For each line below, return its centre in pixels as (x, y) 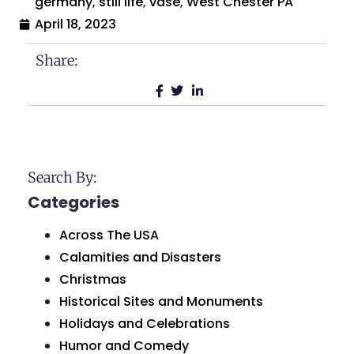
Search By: (62, 178)
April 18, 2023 (75, 24)
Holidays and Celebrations (145, 324)
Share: (56, 61)
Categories (73, 203)
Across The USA (109, 235)
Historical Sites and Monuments (161, 302)
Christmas (93, 280)
